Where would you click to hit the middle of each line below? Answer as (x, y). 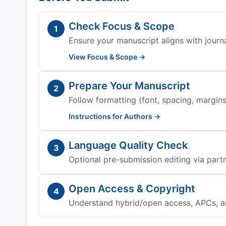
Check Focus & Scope (122, 26)
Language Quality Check (128, 145)
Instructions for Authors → (115, 116)
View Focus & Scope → (107, 57)
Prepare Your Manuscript (129, 86)
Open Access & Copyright (132, 189)
